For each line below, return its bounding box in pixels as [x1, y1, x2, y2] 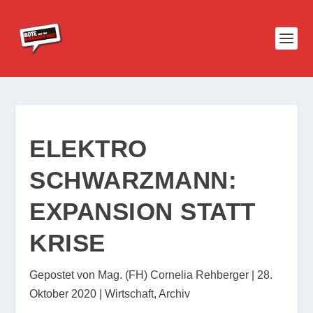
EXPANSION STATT [29, 198, 256, 225]
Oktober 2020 [29, 288, 97, 300]
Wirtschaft [105, 288, 154, 300]
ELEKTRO [29, 135, 147, 162]
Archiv [159, 288, 191, 300]
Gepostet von [29, 269, 99, 281]
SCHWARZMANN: [29, 166, 238, 194]
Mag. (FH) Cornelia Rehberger [98, 269, 249, 281]
